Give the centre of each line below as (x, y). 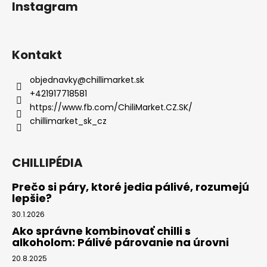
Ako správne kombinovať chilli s (101, 231)
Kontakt (37, 55)
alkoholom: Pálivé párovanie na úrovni (120, 243)
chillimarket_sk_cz (68, 121)
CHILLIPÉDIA (47, 163)
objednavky (54, 80)
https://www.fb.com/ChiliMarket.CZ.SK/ (111, 108)
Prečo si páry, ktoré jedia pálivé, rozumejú (131, 187)
